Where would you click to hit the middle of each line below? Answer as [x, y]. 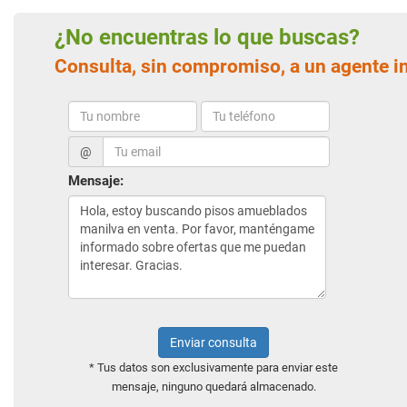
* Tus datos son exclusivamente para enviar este [213, 367]
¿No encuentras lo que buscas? [220, 37]
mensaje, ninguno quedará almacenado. [213, 387]
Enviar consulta [213, 342]
